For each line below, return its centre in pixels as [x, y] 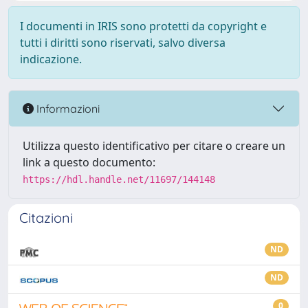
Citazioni [46, 218]
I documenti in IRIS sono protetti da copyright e [143, 26]
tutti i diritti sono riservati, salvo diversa [123, 43]
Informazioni [67, 108]
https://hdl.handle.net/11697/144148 [119, 179]
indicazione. [51, 59]
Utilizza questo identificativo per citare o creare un [154, 146]
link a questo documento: [89, 162]
